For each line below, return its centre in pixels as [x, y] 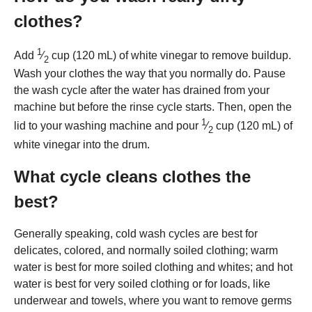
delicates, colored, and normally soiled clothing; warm [146, 250]
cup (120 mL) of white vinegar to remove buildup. [170, 55]
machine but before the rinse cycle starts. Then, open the [153, 107]
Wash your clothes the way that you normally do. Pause [150, 74]
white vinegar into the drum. [82, 144]
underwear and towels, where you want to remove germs [153, 300]
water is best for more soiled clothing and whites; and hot [153, 267]
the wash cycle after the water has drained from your [142, 91]
